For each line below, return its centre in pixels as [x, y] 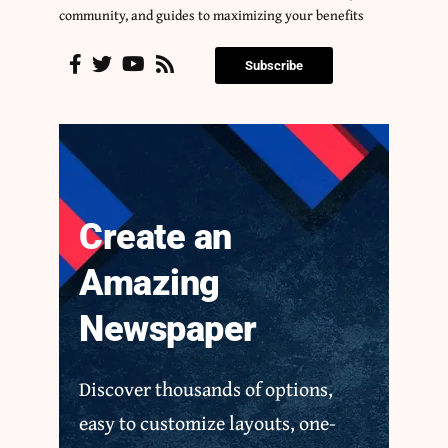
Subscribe [274, 66]
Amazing [149, 283]
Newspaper [168, 329]
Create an [155, 237]
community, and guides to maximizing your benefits [211, 15]
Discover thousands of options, [206, 389]
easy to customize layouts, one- [207, 423]
